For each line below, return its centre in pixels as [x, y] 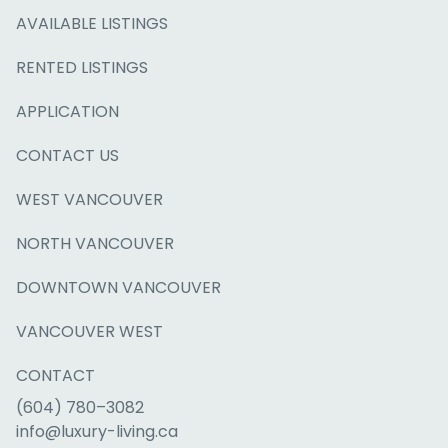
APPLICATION [67, 111]
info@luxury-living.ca [97, 431]
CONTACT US [67, 155]
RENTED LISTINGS [82, 67]
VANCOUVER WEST [89, 331]
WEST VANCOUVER [89, 199]
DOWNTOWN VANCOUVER [118, 287]
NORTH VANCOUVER [95, 243]
